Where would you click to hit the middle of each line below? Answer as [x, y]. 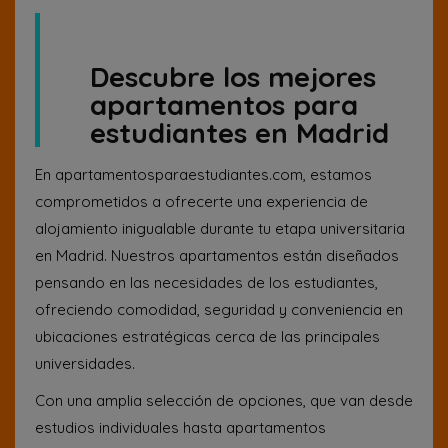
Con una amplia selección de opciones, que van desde [224, 400]
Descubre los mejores [233, 76]
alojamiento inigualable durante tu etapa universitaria [220, 228]
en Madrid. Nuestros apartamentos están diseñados [217, 255]
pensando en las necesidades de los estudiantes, [206, 282]
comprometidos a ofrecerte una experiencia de [201, 201]
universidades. [85, 363]
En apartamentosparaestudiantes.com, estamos [203, 174]
